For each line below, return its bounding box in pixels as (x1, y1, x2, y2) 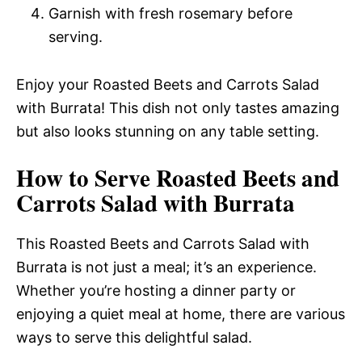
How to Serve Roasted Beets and (16, 161, 339, 195)
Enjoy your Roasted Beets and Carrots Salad (16, 76, 319, 93)
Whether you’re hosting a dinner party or (16, 282, 296, 299)
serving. (48, 28, 103, 45)
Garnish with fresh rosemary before (48, 5, 293, 22)
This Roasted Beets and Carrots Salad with (16, 235, 309, 252)
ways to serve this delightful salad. (16, 329, 252, 346)
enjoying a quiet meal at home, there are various (16, 305, 345, 322)
